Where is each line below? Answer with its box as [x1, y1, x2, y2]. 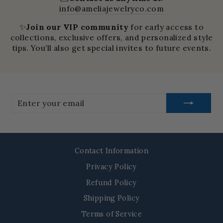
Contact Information [74, 146, 149, 156]
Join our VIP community [26, 21, 131, 32]
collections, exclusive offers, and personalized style [10, 32, 213, 42]
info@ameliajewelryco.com [59, 3, 164, 13]
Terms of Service [81, 209, 142, 219]
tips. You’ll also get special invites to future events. [11, 42, 212, 53]
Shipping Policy [83, 193, 140, 203]
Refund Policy [86, 177, 137, 187]
